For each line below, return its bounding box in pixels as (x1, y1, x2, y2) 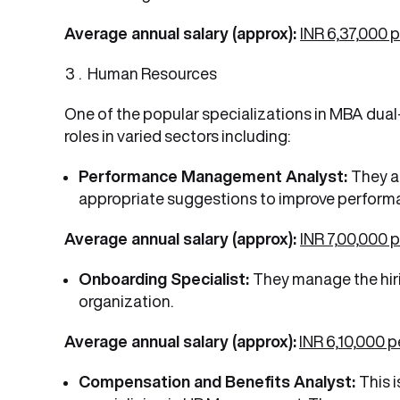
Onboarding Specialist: (79, 271, 253, 287)
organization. (79, 293, 173, 309)
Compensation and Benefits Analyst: (79, 373, 359, 389)
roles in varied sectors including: (64, 128, 290, 144)
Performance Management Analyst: (79, 168, 351, 184)
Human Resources (87, 65, 217, 81)
